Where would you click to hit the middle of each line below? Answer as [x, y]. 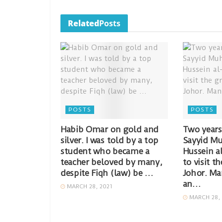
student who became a [105, 151]
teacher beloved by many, [111, 162]
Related [83, 24]
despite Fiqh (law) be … [107, 173]
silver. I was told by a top [110, 140]
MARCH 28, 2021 [89, 187]
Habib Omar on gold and [110, 130]
